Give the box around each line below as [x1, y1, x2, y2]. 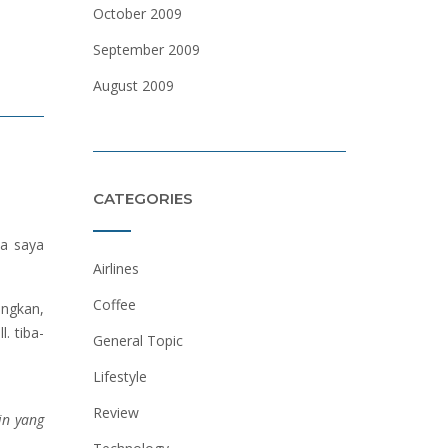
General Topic [92, 331, 183, 350]
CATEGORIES [92, 189, 193, 208]
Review [92, 403, 139, 422]
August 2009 [92, 76, 174, 95]
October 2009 [92, 4, 182, 23]
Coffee [92, 295, 136, 314]
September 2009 [92, 40, 200, 59]
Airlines [92, 259, 139, 278]
